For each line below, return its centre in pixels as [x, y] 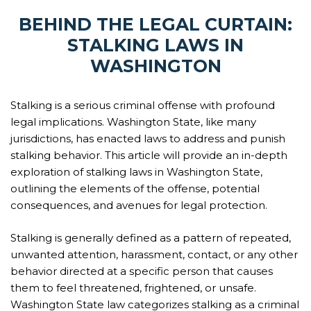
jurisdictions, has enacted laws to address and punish [148, 138]
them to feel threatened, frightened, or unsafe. [133, 287]
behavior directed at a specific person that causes [142, 271]
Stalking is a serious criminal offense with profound [143, 105]
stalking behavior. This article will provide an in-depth [149, 155]
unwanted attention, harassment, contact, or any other [154, 254]
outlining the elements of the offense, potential [135, 188]
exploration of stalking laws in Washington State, [136, 172]
